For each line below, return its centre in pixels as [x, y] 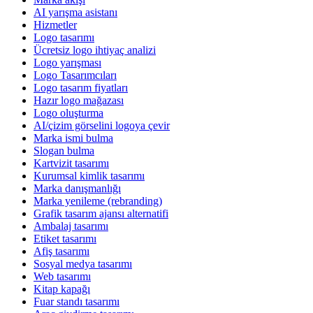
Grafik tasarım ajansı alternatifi [101, 213]
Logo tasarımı [64, 37]
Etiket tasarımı [65, 238]
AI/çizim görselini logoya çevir [102, 125]
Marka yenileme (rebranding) [98, 201]
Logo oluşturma [68, 112]
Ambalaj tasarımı [71, 226]
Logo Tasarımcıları [75, 75]
